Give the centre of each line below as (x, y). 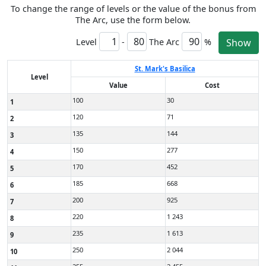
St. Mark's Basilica (165, 69)
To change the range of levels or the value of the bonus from (133, 9)
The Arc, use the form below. (133, 20)
